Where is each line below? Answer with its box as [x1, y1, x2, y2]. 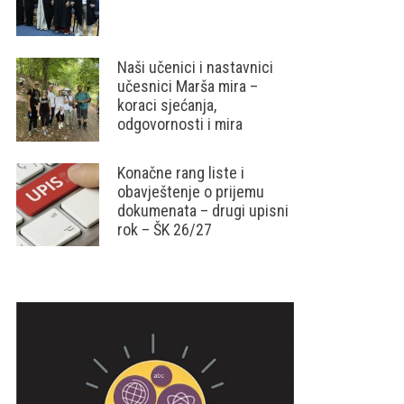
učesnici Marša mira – [117, 77, 259, 96]
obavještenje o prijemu [117, 181, 265, 201]
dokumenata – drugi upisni [117, 200, 289, 220]
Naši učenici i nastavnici [117, 58, 274, 78]
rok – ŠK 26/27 [117, 219, 213, 239]
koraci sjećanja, [117, 96, 217, 115]
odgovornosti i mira [117, 115, 243, 134]
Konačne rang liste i [117, 162, 245, 182]
